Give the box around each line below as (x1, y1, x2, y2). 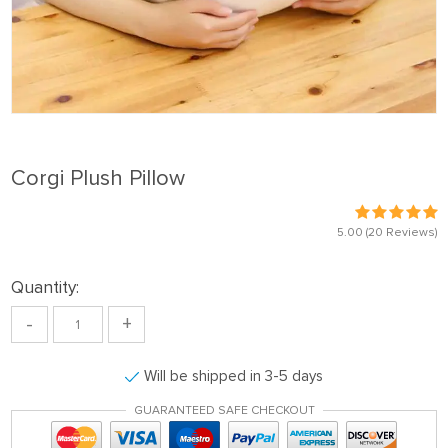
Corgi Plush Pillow (11, 165, 185, 192)
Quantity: (11, 277, 79, 298)
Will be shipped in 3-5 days (144, 367, 323, 385)
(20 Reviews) (363, 225, 437, 240)
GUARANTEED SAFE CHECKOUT (133, 403, 315, 418)
